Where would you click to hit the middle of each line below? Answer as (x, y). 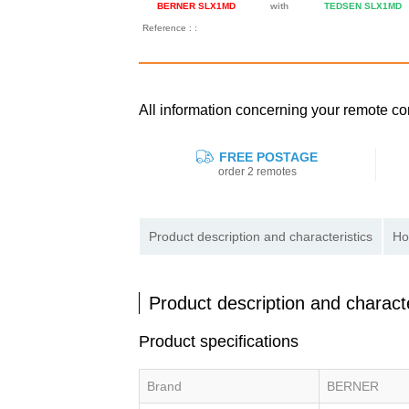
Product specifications (219, 342)
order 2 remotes (257, 172)
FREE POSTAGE (267, 157)
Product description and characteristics (261, 237)
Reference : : (170, 28)
